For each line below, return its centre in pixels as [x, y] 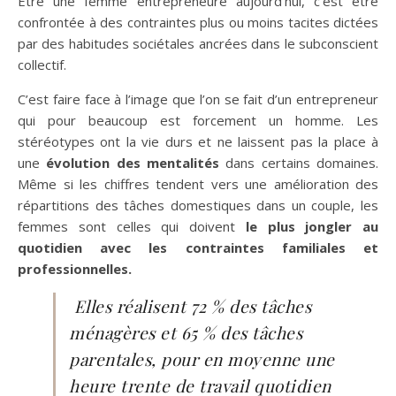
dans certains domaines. [299, 163]
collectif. [42, 65]
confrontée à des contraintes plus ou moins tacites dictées [198, 23]
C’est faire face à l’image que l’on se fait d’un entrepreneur [198, 99]
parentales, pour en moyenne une [202, 359]
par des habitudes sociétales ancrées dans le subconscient [198, 44]
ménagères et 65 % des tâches [186, 333]
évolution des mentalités [129, 163]
